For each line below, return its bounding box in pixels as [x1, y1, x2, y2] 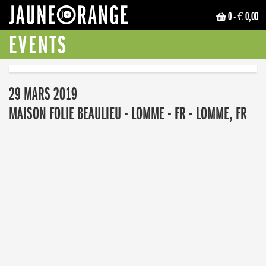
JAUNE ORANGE [143, 11, 188, 24]
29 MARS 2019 [9, 84, 77, 104]
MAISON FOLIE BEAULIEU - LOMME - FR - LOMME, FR [9, 103, 247, 124]
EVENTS [9, 30, 68, 61]
